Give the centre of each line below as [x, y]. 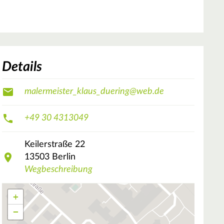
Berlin [64, 157]
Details [22, 66]
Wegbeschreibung [58, 170]
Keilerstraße [48, 145]
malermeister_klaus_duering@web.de [94, 92]
